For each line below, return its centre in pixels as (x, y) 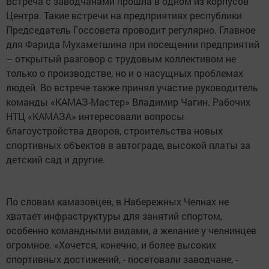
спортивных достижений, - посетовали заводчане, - (122, 259)
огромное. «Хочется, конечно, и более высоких (111, 245)
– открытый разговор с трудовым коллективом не (121, 59)
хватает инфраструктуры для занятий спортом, (114, 216)
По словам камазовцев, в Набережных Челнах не (117, 201)
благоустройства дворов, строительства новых (114, 131)
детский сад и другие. (56, 159)
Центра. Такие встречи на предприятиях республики (124, 15)
